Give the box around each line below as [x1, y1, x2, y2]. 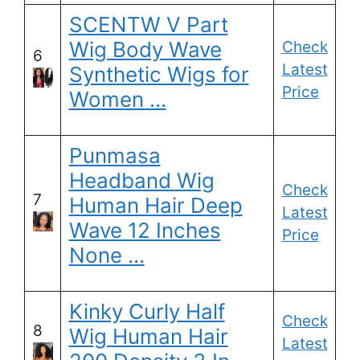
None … [68, 243, 145, 268]
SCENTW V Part [68, 12, 228, 38]
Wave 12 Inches [68, 218, 221, 243]
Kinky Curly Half [68, 299, 225, 325]
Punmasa [68, 143, 161, 169]
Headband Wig [68, 168, 215, 194]
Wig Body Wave [68, 37, 222, 63]
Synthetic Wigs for [68, 62, 249, 88]
